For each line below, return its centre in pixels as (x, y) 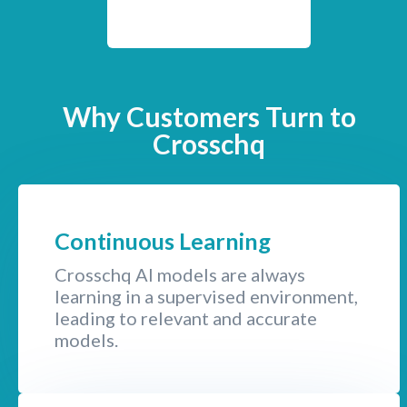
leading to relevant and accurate (186, 318)
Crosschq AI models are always (180, 274)
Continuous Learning (163, 240)
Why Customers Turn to (209, 116)
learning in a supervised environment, (206, 296)
